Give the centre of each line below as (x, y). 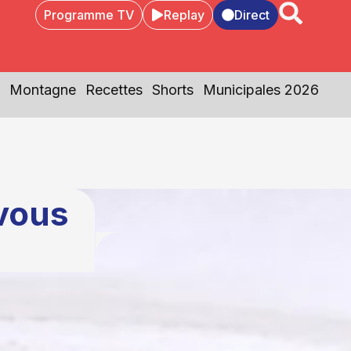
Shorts (172, 90)
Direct (251, 15)
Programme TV (89, 15)
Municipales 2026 (261, 90)
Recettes (114, 90)
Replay (184, 15)
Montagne (42, 90)
